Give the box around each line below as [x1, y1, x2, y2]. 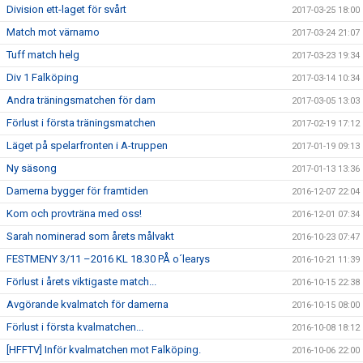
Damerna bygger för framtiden [6, 185, 148, 197]
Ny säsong [6, 162, 57, 174]
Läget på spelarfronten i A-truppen [6, 139, 168, 152]
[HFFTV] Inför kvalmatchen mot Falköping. [6, 344, 201, 356]
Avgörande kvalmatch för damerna [6, 298, 169, 310]
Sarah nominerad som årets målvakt [6, 230, 174, 242]
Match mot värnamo [6, 26, 100, 38]
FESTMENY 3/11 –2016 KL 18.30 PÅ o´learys [6, 253, 210, 265]
